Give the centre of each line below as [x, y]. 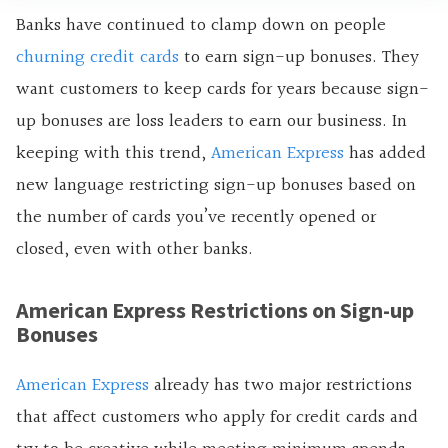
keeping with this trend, [113, 153]
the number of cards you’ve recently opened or [196, 217]
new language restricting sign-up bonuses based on [216, 185]
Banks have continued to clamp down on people [201, 25]
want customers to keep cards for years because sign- [222, 89]
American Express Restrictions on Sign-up [215, 309]
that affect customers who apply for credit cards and [217, 417]
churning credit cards [97, 57]
